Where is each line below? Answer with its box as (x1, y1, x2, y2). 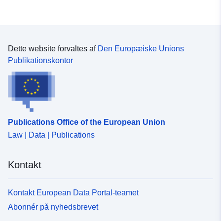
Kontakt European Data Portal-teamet (8, 188, 139, 197)
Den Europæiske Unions (98, 44, 184, 53)
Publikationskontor (8, 56, 73, 65)
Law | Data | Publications (8, 130, 95, 139)
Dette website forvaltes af (8, 44, 98, 53)
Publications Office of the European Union (8, 117, 165, 126)
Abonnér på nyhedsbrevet (8, 202, 98, 211)
